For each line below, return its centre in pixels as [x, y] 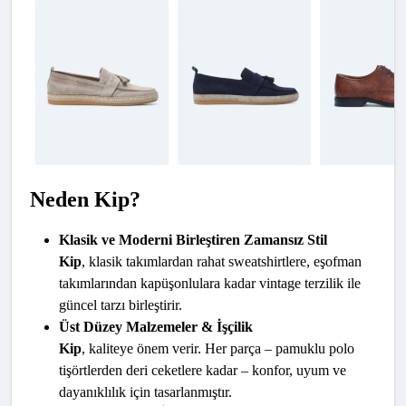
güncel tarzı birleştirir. [121, 305]
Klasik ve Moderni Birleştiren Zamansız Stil [193, 240]
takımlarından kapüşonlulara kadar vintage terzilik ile [210, 284]
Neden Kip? [85, 200]
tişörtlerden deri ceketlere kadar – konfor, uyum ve [203, 371]
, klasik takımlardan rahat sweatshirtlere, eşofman [222, 262]
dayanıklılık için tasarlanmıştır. [145, 392]
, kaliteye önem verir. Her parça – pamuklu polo [218, 349]
